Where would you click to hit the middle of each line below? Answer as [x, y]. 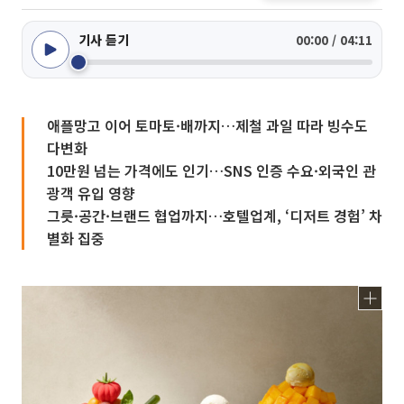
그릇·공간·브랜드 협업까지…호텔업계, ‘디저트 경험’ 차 [215, 216]
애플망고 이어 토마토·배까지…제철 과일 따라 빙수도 [207, 125]
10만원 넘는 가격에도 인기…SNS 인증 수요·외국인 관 [211, 170]
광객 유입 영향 [91, 193]
